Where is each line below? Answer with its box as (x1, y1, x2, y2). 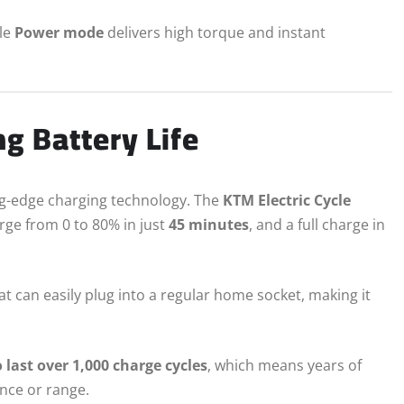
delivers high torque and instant (104, 22, 326, 42)
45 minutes (169, 215, 249, 235)
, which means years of (207, 355, 362, 376)
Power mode (14, 22, 104, 42)
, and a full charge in (249, 215, 385, 235)
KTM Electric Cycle (223, 190, 351, 211)
